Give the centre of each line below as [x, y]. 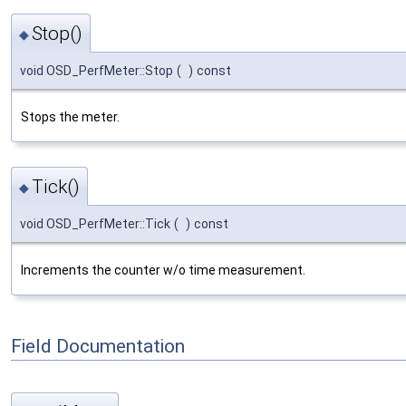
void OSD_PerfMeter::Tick [95, 224]
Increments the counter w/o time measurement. [163, 271]
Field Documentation [98, 346]
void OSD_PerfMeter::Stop [97, 70]
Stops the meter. [70, 116]
